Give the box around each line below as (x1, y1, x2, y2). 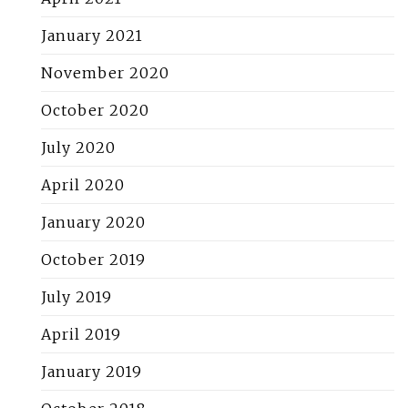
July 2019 (41, 288, 112, 307)
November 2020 (41, 64, 169, 83)
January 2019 (41, 362, 142, 382)
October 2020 (41, 101, 149, 120)
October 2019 (41, 250, 146, 270)
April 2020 (41, 176, 125, 195)
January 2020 (41, 213, 146, 232)
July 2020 (41, 138, 116, 158)
